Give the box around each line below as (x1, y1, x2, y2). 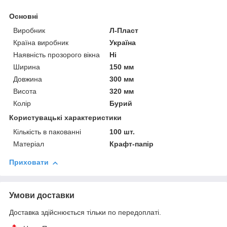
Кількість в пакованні (13, 128, 81, 136)
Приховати (9, 158, 49, 167)
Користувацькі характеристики (9, 113, 122, 122)
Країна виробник (13, 39, 68, 47)
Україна (109, 39, 136, 47)
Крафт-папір (109, 140, 154, 148)
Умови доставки (9, 191, 74, 200)
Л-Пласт (109, 26, 139, 35)
